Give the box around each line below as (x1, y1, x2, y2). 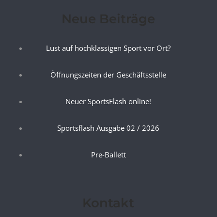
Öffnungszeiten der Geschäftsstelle (50, 70, 167, 79)
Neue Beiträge (62, 11, 155, 27)
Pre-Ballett (91, 150, 126, 159)
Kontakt (82, 195, 135, 211)
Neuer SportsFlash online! (65, 96, 152, 106)
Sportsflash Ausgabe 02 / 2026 (57, 123, 160, 133)
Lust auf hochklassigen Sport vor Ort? (46, 43, 171, 53)
